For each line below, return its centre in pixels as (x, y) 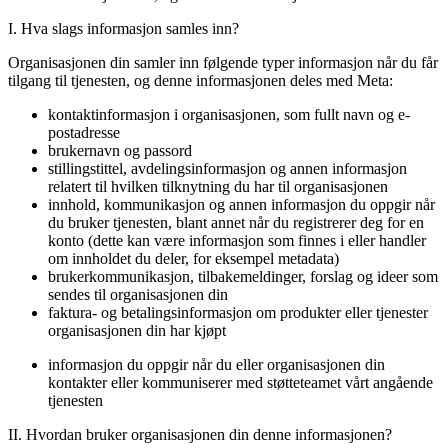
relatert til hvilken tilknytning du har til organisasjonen (218, 186)
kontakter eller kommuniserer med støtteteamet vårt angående (240, 382)
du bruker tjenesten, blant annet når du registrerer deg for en (236, 222)
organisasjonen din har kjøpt (137, 330)
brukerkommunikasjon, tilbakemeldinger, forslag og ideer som (243, 276)
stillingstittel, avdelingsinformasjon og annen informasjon (227, 168)
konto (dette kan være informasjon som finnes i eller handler (237, 240)
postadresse (84, 132)
